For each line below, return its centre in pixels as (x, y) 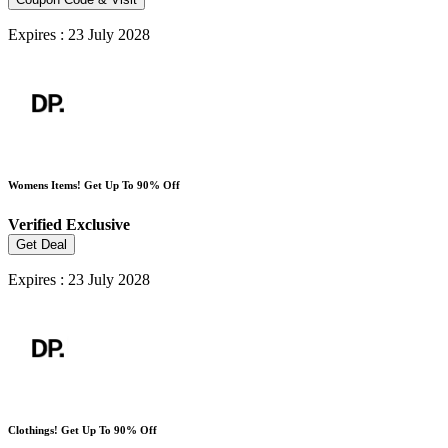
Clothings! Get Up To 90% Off (82, 429)
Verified (37, 224)
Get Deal (41, 244)
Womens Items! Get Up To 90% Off (94, 184)
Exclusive (98, 224)
